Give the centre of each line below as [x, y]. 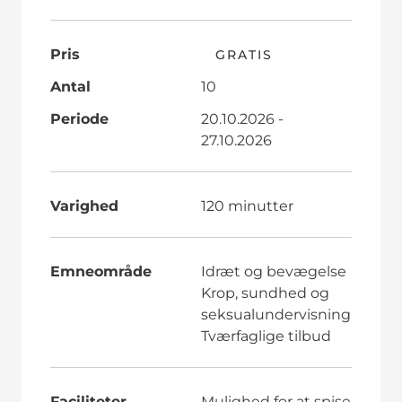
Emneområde [100, 271]
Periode [79, 118]
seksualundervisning [275, 314]
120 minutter [247, 205]
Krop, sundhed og [265, 293]
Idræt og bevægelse [273, 271]
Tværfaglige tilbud [266, 336]
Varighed [84, 205]
